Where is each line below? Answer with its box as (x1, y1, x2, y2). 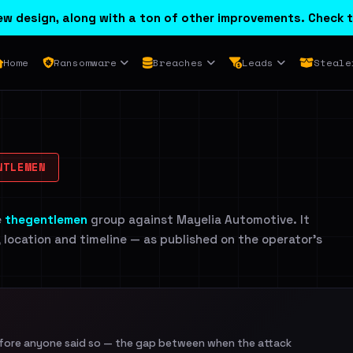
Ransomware (53, 55, 117, 70)
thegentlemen (5, 212, 87, 227)
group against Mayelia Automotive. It (87, 212, 310, 227)
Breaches (152, 55, 203, 70)
